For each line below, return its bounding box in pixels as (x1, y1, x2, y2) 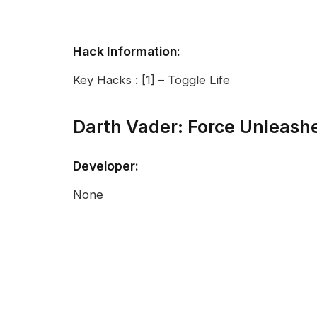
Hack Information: (73, 43, 180, 59)
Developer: (73, 158, 139, 173)
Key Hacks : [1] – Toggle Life (73, 73, 230, 88)
